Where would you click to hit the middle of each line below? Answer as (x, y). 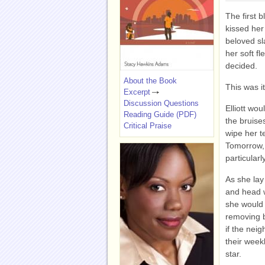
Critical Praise (148, 126)
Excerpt (137, 92)
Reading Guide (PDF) (160, 114)
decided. (241, 66)
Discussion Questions (161, 103)
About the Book (150, 81)
